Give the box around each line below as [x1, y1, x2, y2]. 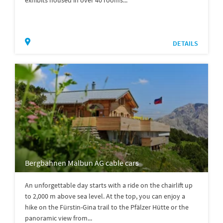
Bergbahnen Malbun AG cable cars [25, 157, 139, 168]
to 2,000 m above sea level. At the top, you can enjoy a [25, 191, 185, 201]
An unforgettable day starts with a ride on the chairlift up [25, 180, 193, 190]
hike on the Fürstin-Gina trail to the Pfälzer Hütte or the [25, 202, 189, 212]
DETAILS [173, 38, 198, 48]
